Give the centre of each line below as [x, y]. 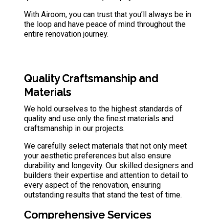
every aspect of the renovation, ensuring [92, 185]
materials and [151, 119]
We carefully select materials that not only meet [105, 146]
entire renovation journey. [66, 34]
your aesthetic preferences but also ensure [98, 156]
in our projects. [99, 128]
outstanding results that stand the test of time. [103, 195]
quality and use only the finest [76, 119]
